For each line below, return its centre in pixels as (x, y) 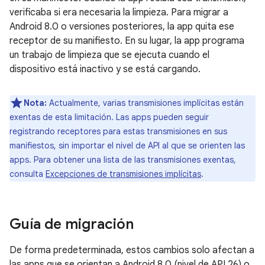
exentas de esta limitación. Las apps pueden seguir (109, 117)
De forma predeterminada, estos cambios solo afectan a (132, 250)
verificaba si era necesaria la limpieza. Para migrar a (119, 12)
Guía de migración (72, 224)
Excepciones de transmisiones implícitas (123, 174)
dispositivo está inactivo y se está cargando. (105, 69)
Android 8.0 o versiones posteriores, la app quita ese (122, 27)
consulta (28, 174)
